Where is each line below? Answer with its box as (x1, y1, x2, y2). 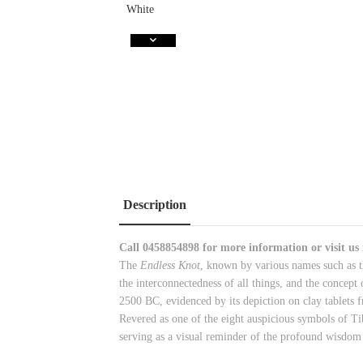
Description (123, 197, 186, 211)
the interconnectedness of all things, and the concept (119, 277, 357, 290)
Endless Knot (140, 259, 200, 272)
